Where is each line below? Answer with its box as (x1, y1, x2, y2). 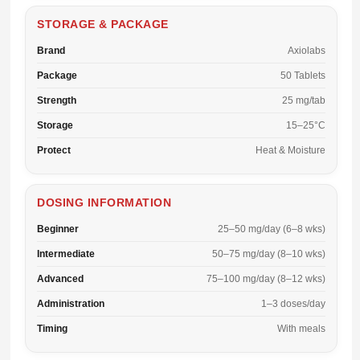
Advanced (37, 273, 84, 284)
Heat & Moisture (256, 145, 325, 156)
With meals (277, 323, 325, 334)
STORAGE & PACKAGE (37, 18, 169, 31)
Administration (37, 298, 104, 309)
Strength (37, 95, 76, 106)
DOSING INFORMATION (37, 196, 171, 209)
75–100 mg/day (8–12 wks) (207, 273, 325, 284)
